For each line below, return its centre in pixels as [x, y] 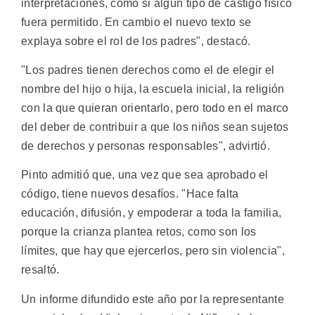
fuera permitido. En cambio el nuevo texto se [136, 22]
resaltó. [40, 270]
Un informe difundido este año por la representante [153, 299]
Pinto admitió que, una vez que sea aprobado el [145, 175]
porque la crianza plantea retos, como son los [139, 232]
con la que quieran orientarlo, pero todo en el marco [155, 108]
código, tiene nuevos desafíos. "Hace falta [130, 194]
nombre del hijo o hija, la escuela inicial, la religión [153, 89]
